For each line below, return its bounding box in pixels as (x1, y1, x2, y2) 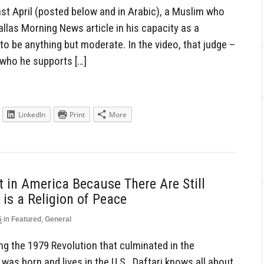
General (45, 214, 71, 223)
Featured (11, 214, 41, 223)
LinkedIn (18, 110, 45, 120)
